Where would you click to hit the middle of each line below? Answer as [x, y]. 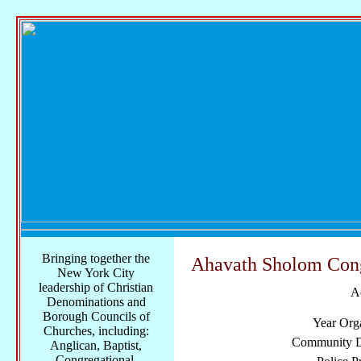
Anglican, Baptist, [96, 345]
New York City [96, 273]
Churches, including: [96, 331]
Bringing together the [96, 258]
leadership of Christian [96, 287]
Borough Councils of [96, 316]
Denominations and [96, 302]
